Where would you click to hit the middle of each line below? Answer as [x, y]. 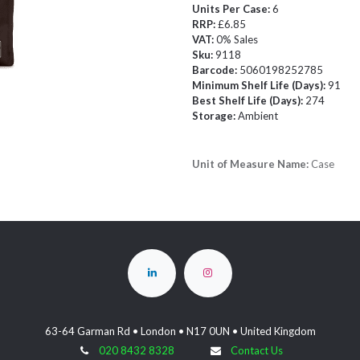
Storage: [215, 116]
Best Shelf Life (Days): [249, 100]
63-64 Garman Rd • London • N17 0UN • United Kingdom [180, 331]
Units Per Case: [232, 9]
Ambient [258, 116]
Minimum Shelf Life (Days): [260, 85]
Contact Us [256, 351]
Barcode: [216, 70]
